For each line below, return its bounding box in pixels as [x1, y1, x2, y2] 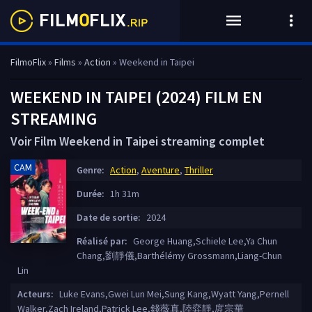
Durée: [77, 187, 104, 200]
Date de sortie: [77, 211, 141, 224]
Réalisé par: [77, 235, 127, 247]
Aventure [141, 164, 180, 176]
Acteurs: [17, 288, 54, 300]
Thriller [185, 164, 213, 176]
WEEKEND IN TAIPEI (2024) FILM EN [10, 86, 263, 108]
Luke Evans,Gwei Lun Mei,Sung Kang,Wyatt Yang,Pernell [57, 288, 289, 300]
